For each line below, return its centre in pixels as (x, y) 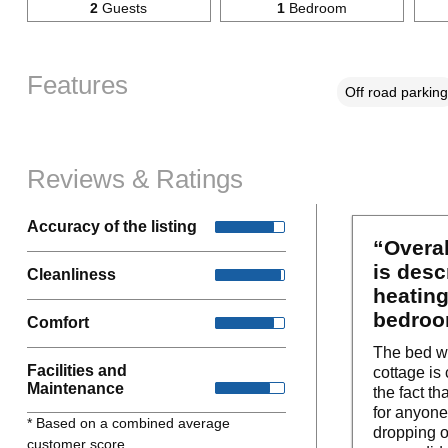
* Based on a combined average (128, 422)
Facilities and (76, 370)
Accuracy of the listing (111, 227)
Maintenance (75, 388)
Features (77, 84)
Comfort (57, 323)
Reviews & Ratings (134, 178)
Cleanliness (71, 275)
